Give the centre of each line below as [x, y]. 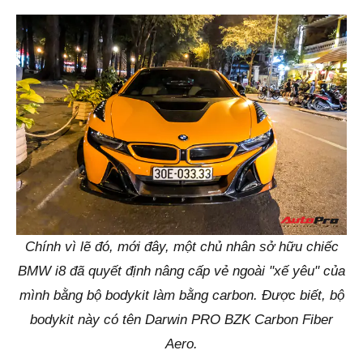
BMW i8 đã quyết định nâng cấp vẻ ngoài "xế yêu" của [181, 271]
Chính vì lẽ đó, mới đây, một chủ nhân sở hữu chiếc [181, 247]
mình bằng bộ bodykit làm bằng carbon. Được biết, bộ [181, 296]
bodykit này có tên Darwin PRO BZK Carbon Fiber [181, 320]
